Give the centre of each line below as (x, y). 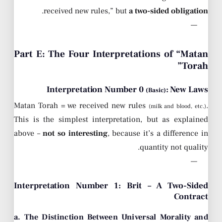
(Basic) (156, 90)
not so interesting (75, 134)
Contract (191, 197)
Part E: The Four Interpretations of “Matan (111, 54)
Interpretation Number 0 (96, 90)
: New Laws (187, 90)
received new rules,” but (86, 11)
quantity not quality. (174, 147)
